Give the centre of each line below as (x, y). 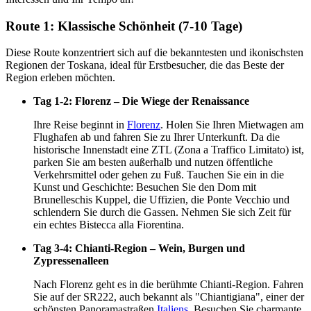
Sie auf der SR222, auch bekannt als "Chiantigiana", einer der (169, 297)
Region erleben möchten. (60, 78)
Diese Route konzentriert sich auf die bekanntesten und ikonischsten (154, 53)
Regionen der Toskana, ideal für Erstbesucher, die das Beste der (145, 65)
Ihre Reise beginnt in (80, 125)
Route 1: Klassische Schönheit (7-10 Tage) (124, 26)
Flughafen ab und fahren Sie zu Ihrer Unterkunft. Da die (157, 137)
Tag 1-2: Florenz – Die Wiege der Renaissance (141, 101)
